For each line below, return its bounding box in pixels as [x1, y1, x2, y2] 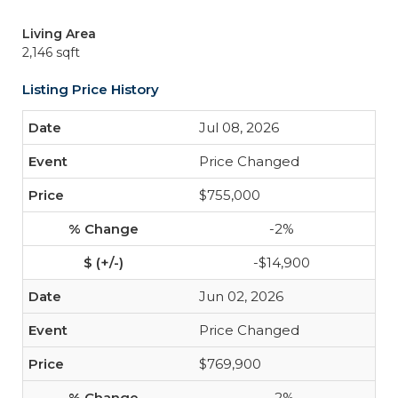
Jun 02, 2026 [199, 288, 283, 305]
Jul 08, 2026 [199, 119, 279, 136]
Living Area [22, 26, 96, 42]
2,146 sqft [22, 44, 80, 60]
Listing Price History [22, 81, 159, 98]
